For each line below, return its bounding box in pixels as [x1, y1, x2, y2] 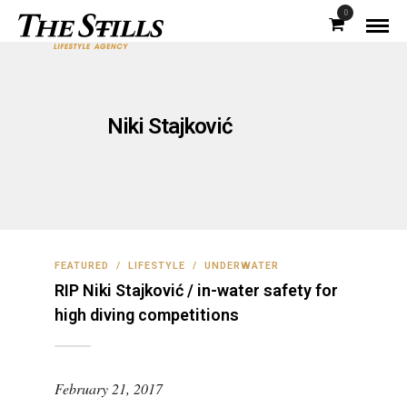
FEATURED [55, 260, 109, 272]
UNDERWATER [204, 260, 279, 272]
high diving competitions [55, 305, 239, 324]
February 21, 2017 [55, 379, 163, 398]
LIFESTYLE [128, 260, 185, 272]
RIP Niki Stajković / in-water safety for [55, 281, 338, 300]
